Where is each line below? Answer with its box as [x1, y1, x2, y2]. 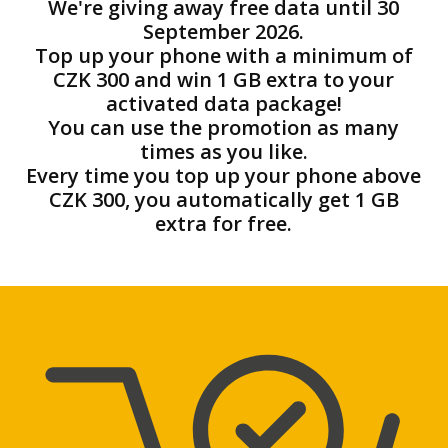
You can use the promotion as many [48, 114, 399, 142]
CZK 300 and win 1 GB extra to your [53, 66, 394, 94]
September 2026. [143, 18, 304, 46]
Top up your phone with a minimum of [34, 42, 413, 70]
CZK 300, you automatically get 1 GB [48, 186, 399, 214]
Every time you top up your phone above [26, 162, 421, 190]
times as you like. [139, 138, 308, 166]
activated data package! [105, 90, 342, 118]
